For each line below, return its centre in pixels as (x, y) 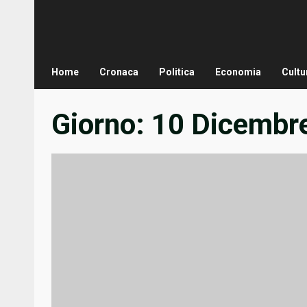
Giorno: (101, 125)
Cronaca (119, 72)
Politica (177, 72)
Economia (238, 72)
